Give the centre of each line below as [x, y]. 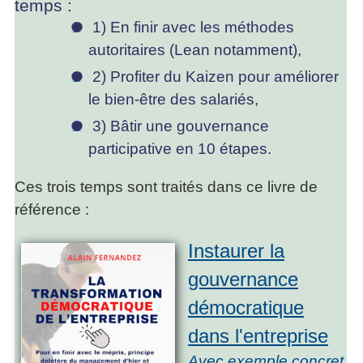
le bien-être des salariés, [174, 100]
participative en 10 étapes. [180, 149]
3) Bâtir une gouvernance [179, 126]
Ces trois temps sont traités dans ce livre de [166, 187]
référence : [52, 210]
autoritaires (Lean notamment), [195, 50]
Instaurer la [236, 251]
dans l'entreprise [258, 336]
